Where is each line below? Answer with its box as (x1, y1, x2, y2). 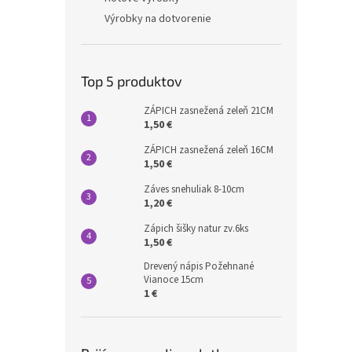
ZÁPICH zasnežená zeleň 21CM (144, 104, 273, 118)
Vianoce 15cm (144, 273, 203, 287)
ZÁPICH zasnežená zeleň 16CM (144, 143, 273, 157)
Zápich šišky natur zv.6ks (144, 222, 248, 236)
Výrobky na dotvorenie (104, 11, 211, 27)
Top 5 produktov (81, 72, 182, 90)
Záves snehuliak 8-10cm (144, 182, 244, 196)
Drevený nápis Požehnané (144, 259, 254, 273)
